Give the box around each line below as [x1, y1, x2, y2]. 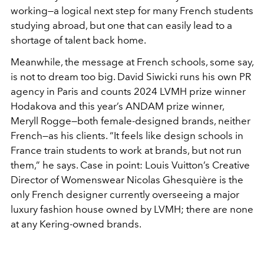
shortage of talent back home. [11, 34, 146, 46]
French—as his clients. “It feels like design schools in [11, 129, 243, 141]
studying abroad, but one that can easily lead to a [11, 19, 232, 31]
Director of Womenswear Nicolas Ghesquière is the [11, 173, 243, 186]
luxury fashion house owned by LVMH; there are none [11, 203, 253, 215]
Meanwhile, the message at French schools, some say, [11, 55, 253, 68]
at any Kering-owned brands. [11, 217, 141, 230]
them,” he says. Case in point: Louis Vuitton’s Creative [11, 159, 250, 171]
